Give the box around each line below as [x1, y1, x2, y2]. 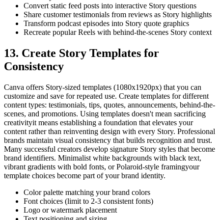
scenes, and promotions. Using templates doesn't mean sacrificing [4, 110, 206, 118]
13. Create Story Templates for [4, 47, 159, 60]
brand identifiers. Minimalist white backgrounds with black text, [4, 154, 201, 163]
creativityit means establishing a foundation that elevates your [4, 118, 193, 127]
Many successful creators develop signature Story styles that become [4, 145, 215, 154]
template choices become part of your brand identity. [4, 171, 165, 180]
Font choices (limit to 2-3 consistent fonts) [24, 197, 153, 206]
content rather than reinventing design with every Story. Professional [4, 127, 215, 136]
